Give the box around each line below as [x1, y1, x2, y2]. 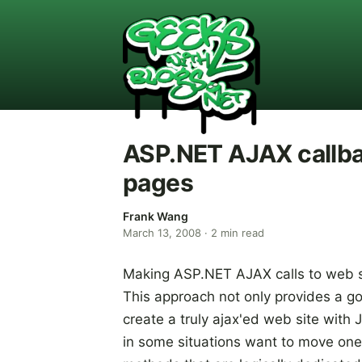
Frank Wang [123, 209, 188, 223]
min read [217, 226, 264, 239]
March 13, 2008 [123, 226, 201, 239]
